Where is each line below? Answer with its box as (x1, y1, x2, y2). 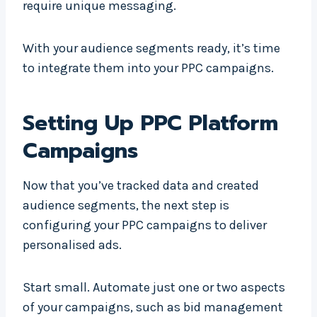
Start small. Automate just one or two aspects (23, 279, 285, 296)
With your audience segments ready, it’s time (23, 40, 280, 57)
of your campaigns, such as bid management (23, 299, 283, 316)
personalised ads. (23, 237, 122, 253)
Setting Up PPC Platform (23, 107, 278, 140)
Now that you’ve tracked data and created (23, 178, 259, 194)
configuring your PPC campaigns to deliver (23, 217, 267, 234)
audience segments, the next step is (23, 197, 229, 214)
